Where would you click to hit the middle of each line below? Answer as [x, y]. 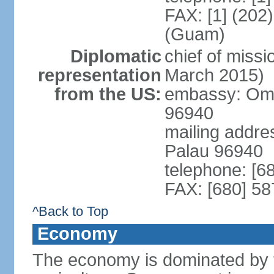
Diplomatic [116, 56]
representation [99, 75]
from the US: [108, 94]
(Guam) [194, 34]
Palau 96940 [213, 151]
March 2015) [214, 75]
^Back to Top [70, 211]
